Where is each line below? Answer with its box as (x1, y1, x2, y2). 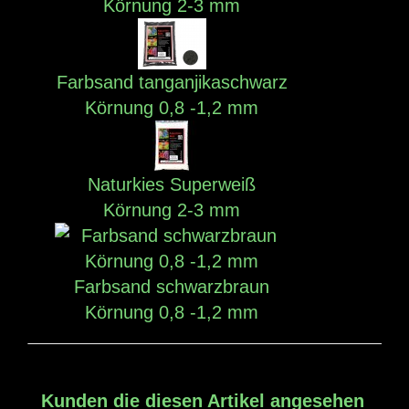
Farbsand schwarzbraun (74, 276, 270, 297)
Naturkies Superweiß (88, 173, 257, 194)
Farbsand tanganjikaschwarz (56, 71, 288, 92)
